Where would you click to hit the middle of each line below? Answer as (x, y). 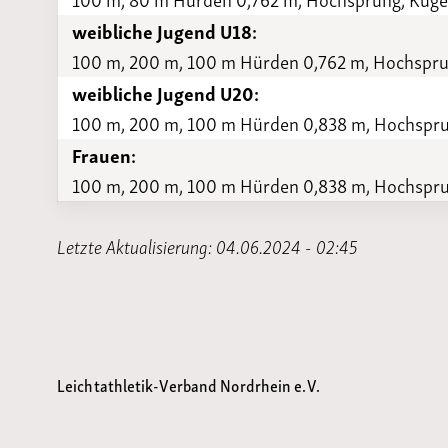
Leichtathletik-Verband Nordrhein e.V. (188, 383)
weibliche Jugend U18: (165, 31)
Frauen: (104, 155)
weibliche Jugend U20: (166, 93)
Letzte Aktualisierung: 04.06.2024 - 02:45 (207, 245)
